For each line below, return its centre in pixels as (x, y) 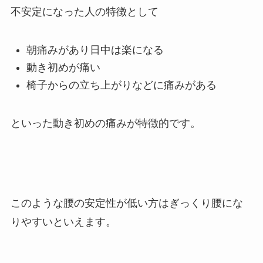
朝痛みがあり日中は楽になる (95, 50)
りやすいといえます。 (63, 222)
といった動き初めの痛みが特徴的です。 (105, 124)
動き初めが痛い (63, 68)
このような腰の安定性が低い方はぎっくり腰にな (127, 203)
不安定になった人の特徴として (84, 11)
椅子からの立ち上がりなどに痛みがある (121, 85)
